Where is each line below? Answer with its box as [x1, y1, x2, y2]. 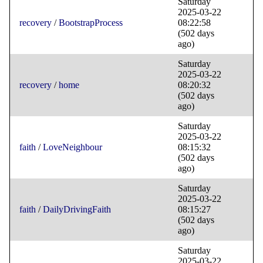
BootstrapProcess [59, 18, 123, 28]
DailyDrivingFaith [43, 204, 111, 215]
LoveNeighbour [43, 142, 102, 153]
